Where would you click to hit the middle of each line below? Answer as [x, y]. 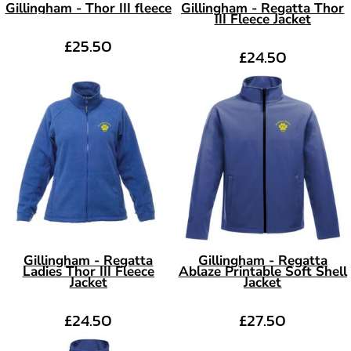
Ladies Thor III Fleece [88, 271]
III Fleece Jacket [262, 19]
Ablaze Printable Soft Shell [262, 271]
